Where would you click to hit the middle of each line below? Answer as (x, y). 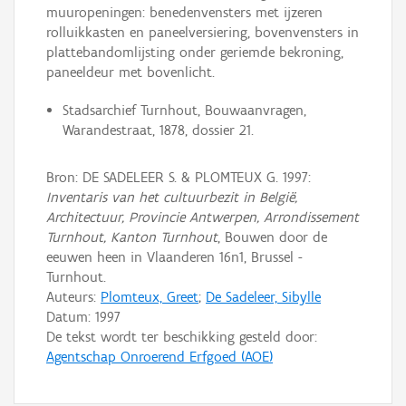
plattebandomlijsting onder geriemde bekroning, (195, 53)
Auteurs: (73, 297)
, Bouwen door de (272, 237)
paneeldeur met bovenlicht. (130, 72)
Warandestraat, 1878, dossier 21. (158, 130)
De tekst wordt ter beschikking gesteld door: (182, 337)
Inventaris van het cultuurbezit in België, (172, 197)
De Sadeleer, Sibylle (263, 297)
